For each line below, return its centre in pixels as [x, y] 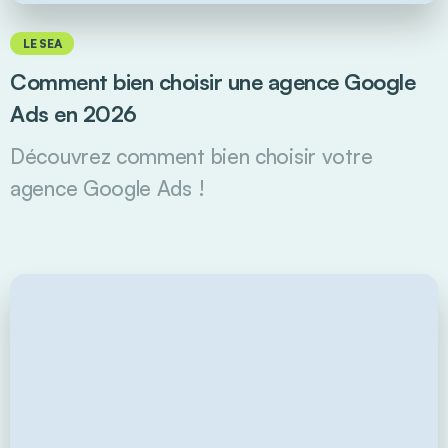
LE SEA [42, 43]
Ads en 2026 [73, 113]
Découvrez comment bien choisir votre [191, 155]
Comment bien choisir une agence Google [212, 81]
